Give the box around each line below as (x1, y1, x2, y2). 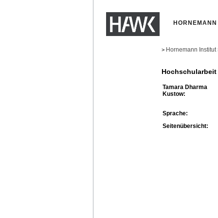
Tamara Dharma (163, 83, 207, 91)
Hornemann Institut (166, 46, 216, 53)
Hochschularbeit (162, 68, 217, 76)
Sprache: (163, 109, 188, 117)
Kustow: (163, 90, 185, 97)
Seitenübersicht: (163, 122, 208, 129)
